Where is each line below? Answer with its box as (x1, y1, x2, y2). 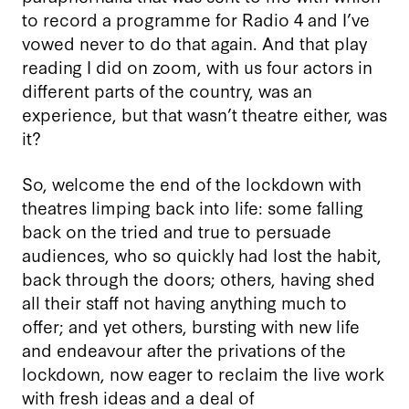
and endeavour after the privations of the (22, 336, 346, 362)
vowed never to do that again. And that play (22, 29, 367, 55)
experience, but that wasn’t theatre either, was (22, 100, 387, 126)
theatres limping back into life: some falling (22, 194, 363, 219)
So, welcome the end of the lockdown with (22, 170, 362, 195)
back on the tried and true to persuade (22, 217, 331, 243)
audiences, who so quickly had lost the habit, (22, 241, 382, 267)
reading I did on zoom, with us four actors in (22, 53, 372, 79)
